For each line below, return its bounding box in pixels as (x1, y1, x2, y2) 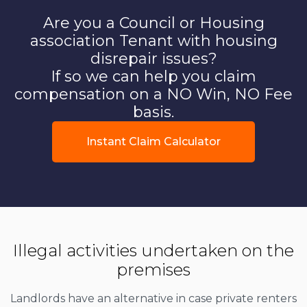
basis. (133, 102, 174, 121)
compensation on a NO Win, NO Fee (14, 84, 293, 103)
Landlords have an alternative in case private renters (10, 291, 297, 305)
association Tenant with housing (29, 31, 278, 50)
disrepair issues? (90, 49, 217, 68)
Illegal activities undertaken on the (13, 240, 294, 260)
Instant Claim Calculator (86, 134, 221, 148)
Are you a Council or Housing (42, 13, 265, 32)
